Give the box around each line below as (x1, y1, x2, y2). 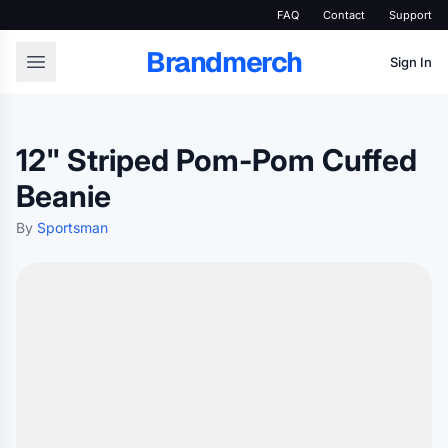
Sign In (390, 53, 432, 70)
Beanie (16, 178, 111, 214)
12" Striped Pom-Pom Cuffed (16, 142, 417, 178)
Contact (323, 8, 365, 22)
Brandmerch (146, 44, 302, 80)
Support (389, 8, 432, 22)
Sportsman (37, 219, 108, 236)
